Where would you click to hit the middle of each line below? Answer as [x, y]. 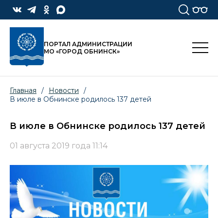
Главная [23, 91]
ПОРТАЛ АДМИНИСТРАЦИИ [88, 44]
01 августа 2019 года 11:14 [59, 146]
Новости [64, 91]
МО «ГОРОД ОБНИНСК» [82, 52]
